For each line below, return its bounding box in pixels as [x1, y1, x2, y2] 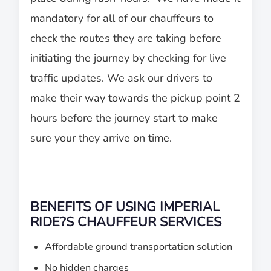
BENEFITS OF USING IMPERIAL [30, 197, 220, 216]
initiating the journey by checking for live [30, 50, 226, 65]
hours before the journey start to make [30, 110, 218, 125]
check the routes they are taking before [30, 30, 221, 45]
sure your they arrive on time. [30, 130, 172, 145]
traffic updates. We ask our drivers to [30, 70, 212, 85]
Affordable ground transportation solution [45, 240, 233, 253]
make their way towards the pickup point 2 [30, 90, 240, 105]
